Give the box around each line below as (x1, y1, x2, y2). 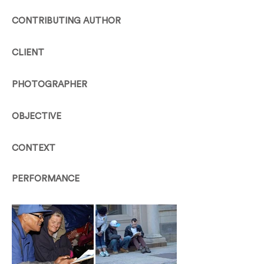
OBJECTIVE (12, 112, 61, 121)
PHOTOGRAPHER (12, 80, 87, 89)
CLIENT (12, 48, 44, 57)
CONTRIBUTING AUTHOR (12, 16, 121, 25)
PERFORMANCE (12, 174, 80, 183)
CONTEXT (12, 144, 55, 153)
